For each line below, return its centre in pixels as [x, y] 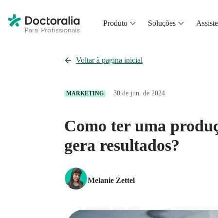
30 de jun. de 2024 [139, 93]
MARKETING [85, 93]
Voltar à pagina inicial [109, 60]
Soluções [162, 23]
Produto [115, 23]
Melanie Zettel [111, 180]
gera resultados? [122, 145]
